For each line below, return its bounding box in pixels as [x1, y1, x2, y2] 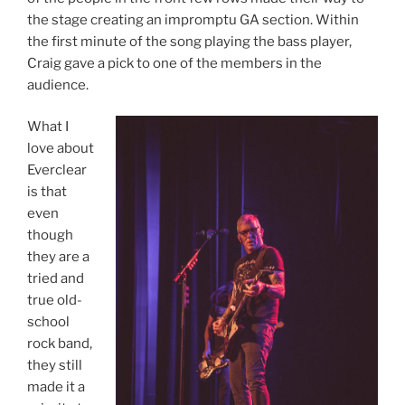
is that [27, 184, 67, 201]
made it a [27, 379, 85, 396]
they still [27, 357, 82, 374]
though [27, 227, 73, 244]
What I [27, 118, 69, 136]
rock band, [27, 335, 92, 353]
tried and [27, 270, 84, 287]
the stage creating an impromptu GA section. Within [27, 11, 359, 28]
